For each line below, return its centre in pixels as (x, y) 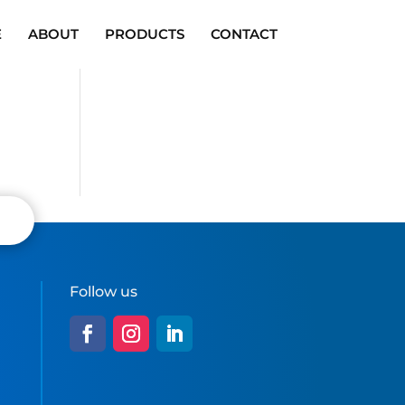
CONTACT (244, 34)
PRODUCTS (144, 34)
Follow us (103, 292)
